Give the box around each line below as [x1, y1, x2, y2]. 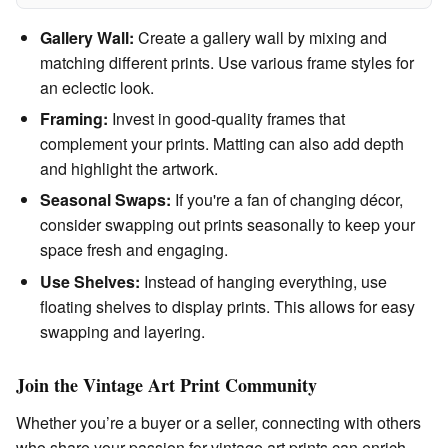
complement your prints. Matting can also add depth [40, 131, 404, 155]
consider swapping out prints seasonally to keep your [40, 213, 415, 237]
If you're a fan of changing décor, [171, 188, 403, 212]
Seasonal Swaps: [40, 188, 171, 212]
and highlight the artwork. [40, 156, 218, 180]
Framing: [40, 106, 108, 130]
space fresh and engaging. [40, 238, 228, 262]
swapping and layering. [40, 319, 205, 343]
